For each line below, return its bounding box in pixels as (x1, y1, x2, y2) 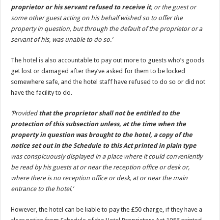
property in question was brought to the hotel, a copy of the (11, 131, 193, 138)
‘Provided (11, 109, 39, 117)
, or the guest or (151, 3, 196, 11)
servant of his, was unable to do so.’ (11, 35, 113, 43)
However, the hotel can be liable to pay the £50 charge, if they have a (11, 205, 203, 213)
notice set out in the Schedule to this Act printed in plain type (11, 141, 197, 149)
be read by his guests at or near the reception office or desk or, (11, 163, 190, 171)
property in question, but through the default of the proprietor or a (11, 25, 203, 32)
